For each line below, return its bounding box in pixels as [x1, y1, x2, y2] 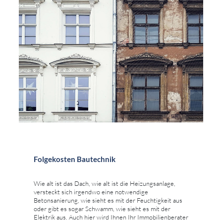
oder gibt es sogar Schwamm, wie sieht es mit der [34, 205, 170, 213]
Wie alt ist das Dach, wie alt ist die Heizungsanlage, [34, 179, 175, 188]
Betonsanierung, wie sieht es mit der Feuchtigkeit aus [34, 196, 182, 205]
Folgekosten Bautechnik [34, 155, 115, 164]
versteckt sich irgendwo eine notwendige [34, 188, 148, 196]
